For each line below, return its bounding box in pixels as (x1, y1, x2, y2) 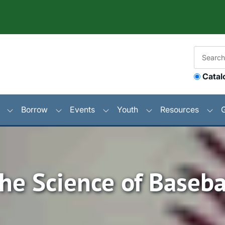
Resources (160, 104, 199, 115)
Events (70, 104, 95, 115)
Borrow (21, 104, 48, 115)
